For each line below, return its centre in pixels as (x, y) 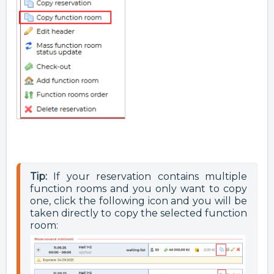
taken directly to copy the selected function (139, 213)
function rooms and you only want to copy (139, 188)
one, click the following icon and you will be (139, 201)
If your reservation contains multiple (147, 176)
